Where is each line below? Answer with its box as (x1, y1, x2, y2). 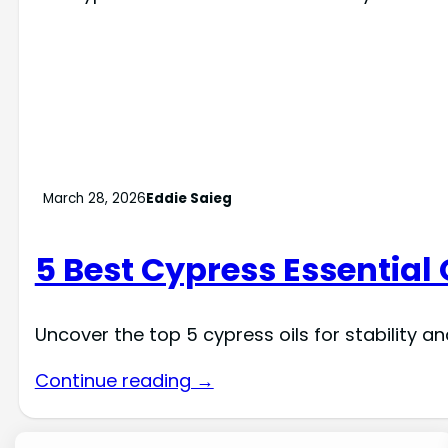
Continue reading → (34, 367, 214, 393)
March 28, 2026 (42, 188, 146, 208)
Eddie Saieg (145, 188, 232, 208)
